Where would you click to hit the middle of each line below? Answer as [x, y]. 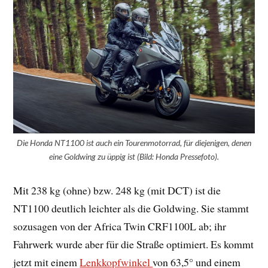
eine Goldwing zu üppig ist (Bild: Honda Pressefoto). [134, 157]
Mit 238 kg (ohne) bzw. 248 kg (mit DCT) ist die [117, 191]
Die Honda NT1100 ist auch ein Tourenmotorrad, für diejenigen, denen [134, 143]
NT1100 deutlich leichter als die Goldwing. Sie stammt [131, 208]
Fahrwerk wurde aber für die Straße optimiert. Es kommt [134, 244]
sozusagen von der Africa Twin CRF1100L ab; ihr [120, 226]
